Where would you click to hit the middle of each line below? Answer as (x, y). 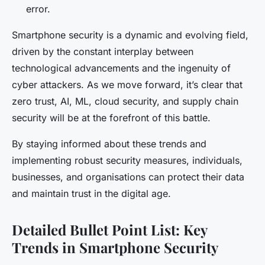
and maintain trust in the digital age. (91, 193)
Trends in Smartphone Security (115, 247)
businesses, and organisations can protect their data (128, 177)
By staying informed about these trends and (109, 143)
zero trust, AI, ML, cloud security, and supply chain (125, 101)
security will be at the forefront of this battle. (111, 117)
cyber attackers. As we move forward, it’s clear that (127, 84)
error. (38, 9)
